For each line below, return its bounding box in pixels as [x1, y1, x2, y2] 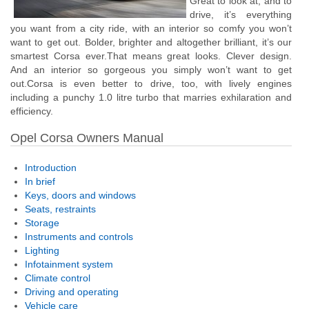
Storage [25, 217, 59, 228]
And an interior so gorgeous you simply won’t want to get [10, 64, 292, 75]
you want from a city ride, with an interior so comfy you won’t [10, 23, 292, 34]
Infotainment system [25, 259, 113, 270]
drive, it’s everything [190, 9, 292, 20]
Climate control [25, 272, 90, 283]
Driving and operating [25, 286, 119, 297]
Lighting [25, 245, 59, 256]
